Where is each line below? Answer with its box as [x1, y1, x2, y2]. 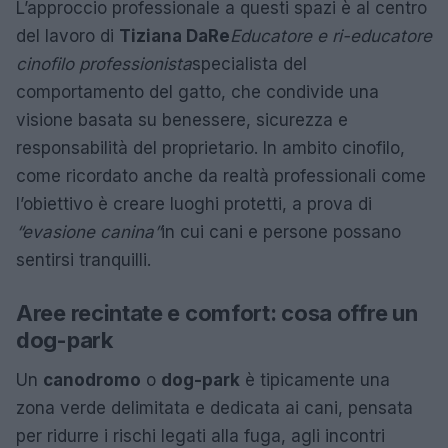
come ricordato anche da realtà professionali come [16, 166, 426, 187]
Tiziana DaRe [119, 26, 230, 47]
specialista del [192, 54, 307, 75]
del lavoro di [16, 26, 119, 47]
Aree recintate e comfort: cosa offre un [16, 300, 418, 327]
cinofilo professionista [16, 54, 192, 75]
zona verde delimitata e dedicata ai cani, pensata [16, 398, 413, 419]
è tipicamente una [240, 370, 390, 391]
